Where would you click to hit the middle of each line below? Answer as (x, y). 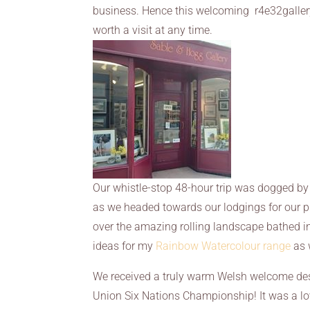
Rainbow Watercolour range (224, 246)
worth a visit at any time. (153, 30)
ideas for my (125, 246)
